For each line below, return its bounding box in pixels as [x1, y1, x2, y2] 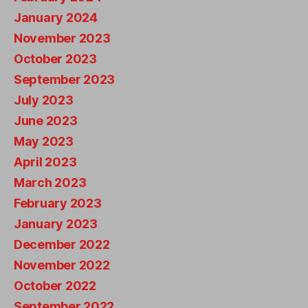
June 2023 [14, 113, 78, 129]
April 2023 [14, 155, 77, 170]
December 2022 [14, 237, 110, 252]
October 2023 [14, 52, 97, 67]
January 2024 [14, 10, 98, 25]
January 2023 [14, 217, 98, 232]
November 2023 [14, 31, 111, 46]
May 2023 [14, 134, 74, 149]
